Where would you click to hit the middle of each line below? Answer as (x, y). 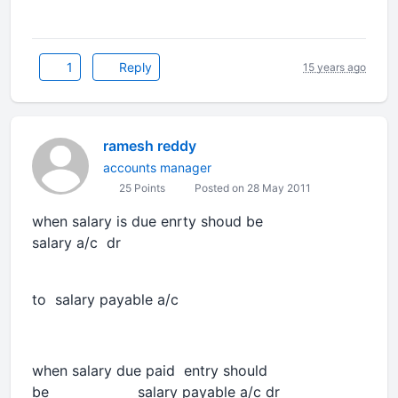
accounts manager (157, 167)
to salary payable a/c (105, 299)
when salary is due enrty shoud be (199, 221)
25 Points (141, 188)
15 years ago (334, 67)
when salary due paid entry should (150, 370)
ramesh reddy (150, 146)
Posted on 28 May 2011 (251, 188)
